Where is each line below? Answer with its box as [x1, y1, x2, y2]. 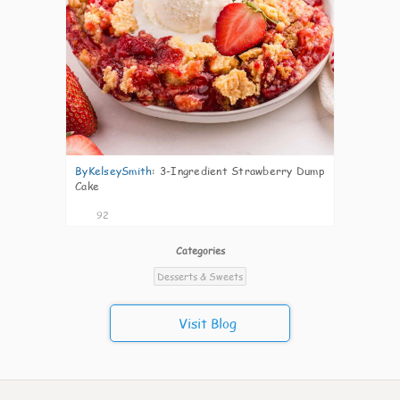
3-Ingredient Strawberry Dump [159, 163, 324, 179]
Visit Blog [179, 314, 237, 332]
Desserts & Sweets [157, 270, 243, 283]
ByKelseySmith [75, 163, 153, 179]
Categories [175, 244, 225, 257]
